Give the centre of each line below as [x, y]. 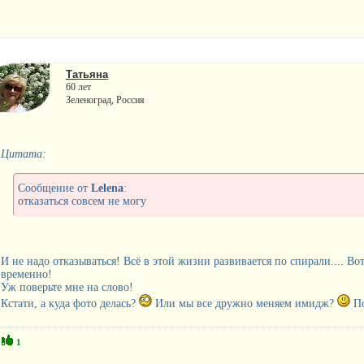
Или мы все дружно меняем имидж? [244, 303]
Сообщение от [54, 188]
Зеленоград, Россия [105, 100]
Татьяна [87, 74]
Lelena [107, 188]
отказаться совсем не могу [82, 201]
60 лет [78, 87]
